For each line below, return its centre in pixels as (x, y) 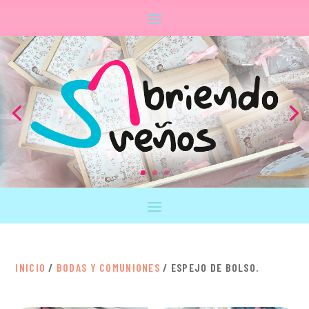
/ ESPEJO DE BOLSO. (209, 268)
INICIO (31, 268)
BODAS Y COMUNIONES (108, 268)
